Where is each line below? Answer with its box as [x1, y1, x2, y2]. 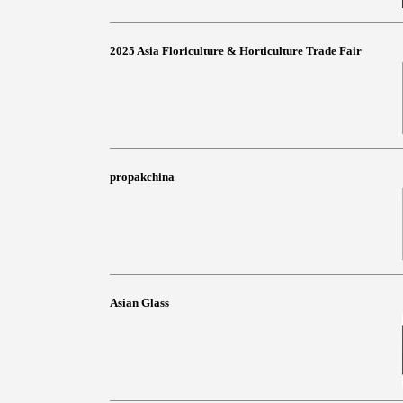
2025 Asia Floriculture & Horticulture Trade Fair [110, 43, 362, 58]
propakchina [110, 169, 175, 184]
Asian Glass [110, 295, 169, 309]
